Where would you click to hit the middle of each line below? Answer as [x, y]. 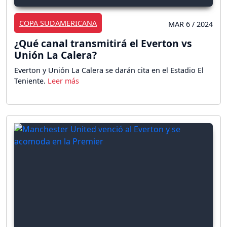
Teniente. [31, 81]
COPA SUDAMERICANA [58, 23]
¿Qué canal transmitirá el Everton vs [103, 43]
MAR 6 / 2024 [191, 24]
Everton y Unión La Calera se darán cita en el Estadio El [109, 70]
